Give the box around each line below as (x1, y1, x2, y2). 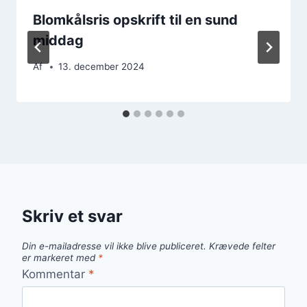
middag (33, 32, 84, 49)
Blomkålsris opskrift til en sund (33, 11, 238, 28)
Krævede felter (209, 241, 275, 252)
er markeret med (22, 252, 98, 264)
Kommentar (22, 267, 88, 281)
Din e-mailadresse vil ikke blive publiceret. (22, 241, 206, 252)
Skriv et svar (22, 206, 123, 227)
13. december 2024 (58, 61, 145, 73)
